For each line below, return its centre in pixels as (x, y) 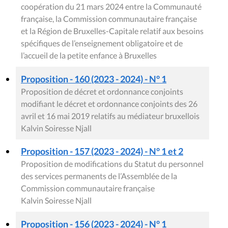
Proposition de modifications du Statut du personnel (112, 163)
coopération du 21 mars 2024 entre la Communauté (111, 6)
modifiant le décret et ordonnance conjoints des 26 (109, 103)
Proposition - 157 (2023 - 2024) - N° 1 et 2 (102, 151)
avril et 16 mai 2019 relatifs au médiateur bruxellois (110, 116)
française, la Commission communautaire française (109, 18)
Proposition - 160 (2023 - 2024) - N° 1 (94, 79)
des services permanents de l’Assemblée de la (99, 176)
